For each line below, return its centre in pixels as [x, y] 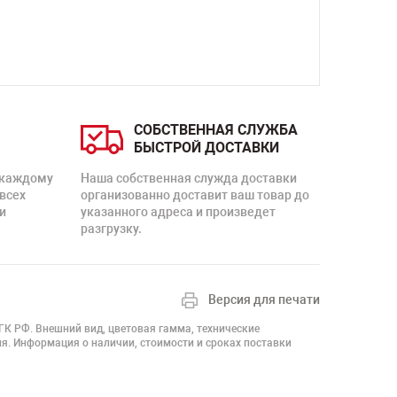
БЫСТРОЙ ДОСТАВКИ [206, 148]
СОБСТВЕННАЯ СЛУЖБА [216, 130]
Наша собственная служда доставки [189, 178]
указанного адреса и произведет [178, 212]
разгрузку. [111, 229]
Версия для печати [264, 300]
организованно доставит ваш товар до [195, 195]
